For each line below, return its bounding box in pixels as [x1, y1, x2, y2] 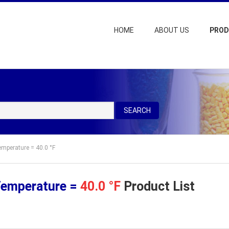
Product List [121, 179, 195, 194]
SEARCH [124, 106, 151, 114]
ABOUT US [154, 26, 189, 34]
